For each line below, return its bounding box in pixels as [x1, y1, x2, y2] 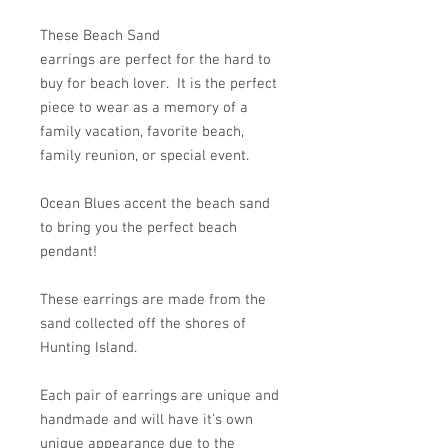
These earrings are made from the [40, 291, 266, 309]
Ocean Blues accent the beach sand [40, 195, 270, 213]
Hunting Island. [40, 339, 137, 357]
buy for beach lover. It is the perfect [40, 75, 277, 93]
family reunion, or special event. [40, 147, 249, 165]
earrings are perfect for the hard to [40, 51, 271, 69]
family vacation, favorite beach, [40, 123, 244, 141]
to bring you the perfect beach [40, 219, 237, 237]
